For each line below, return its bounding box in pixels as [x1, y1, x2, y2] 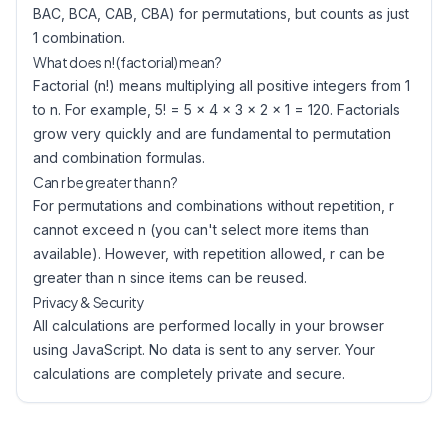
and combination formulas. [33, 149, 205, 166]
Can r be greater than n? [33, 173, 178, 191]
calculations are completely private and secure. [33, 365, 345, 382]
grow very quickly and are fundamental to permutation [33, 125, 391, 142]
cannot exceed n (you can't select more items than [33, 221, 369, 238]
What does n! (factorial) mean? [33, 53, 222, 71]
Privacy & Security [33, 293, 145, 311]
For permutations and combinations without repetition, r [33, 197, 394, 214]
